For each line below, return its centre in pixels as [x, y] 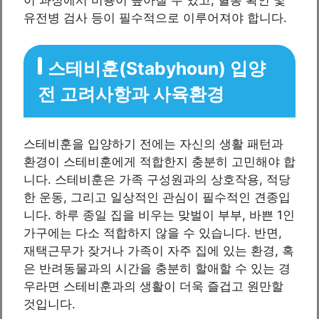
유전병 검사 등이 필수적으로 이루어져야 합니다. [155, 17]
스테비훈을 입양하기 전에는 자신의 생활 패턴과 [153, 144]
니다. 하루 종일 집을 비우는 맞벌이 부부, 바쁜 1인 [159, 215]
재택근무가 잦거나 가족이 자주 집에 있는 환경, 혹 [159, 251]
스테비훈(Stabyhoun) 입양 [157, 69]
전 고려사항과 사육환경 [131, 94]
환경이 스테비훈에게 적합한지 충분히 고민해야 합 [159, 162]
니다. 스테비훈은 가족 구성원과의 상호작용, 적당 [157, 180]
